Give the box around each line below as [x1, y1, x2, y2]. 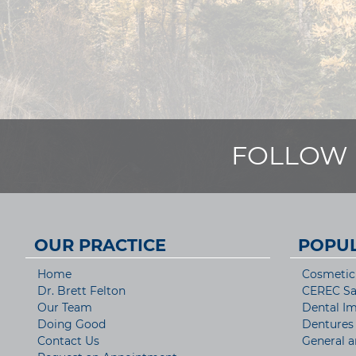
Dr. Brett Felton [37, 284, 126, 299]
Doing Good [37, 317, 106, 332]
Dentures [301, 317, 354, 332]
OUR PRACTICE [33, 235, 166, 256]
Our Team [37, 300, 92, 315]
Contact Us [37, 334, 99, 349]
